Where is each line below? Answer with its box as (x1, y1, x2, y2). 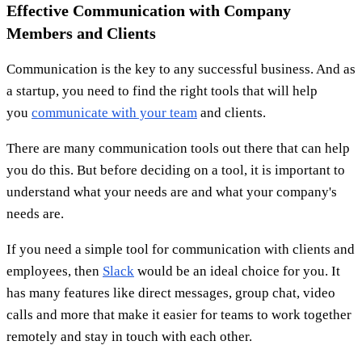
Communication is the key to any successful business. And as (6, 61, 356, 77)
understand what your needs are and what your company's (6, 183, 337, 200)
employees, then (6, 263, 103, 279)
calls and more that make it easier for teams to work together (6, 306, 351, 322)
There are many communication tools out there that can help (6, 140, 350, 156)
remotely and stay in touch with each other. (6, 328, 252, 344)
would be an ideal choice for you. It (134, 263, 340, 279)
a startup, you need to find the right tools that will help (6, 82, 318, 99)
